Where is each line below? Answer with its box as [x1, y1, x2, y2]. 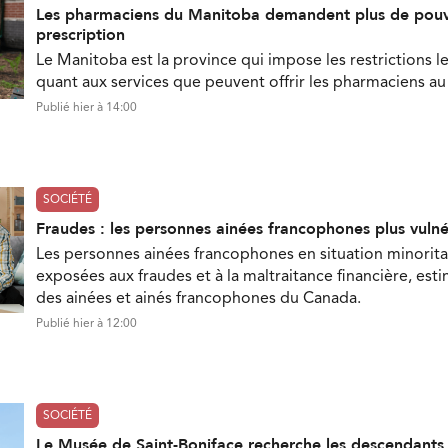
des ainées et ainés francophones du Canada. [36, 290, 361, 307]
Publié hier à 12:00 [36, 317, 137, 330]
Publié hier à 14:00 [36, 101, 137, 114]
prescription [36, 23, 125, 46]
